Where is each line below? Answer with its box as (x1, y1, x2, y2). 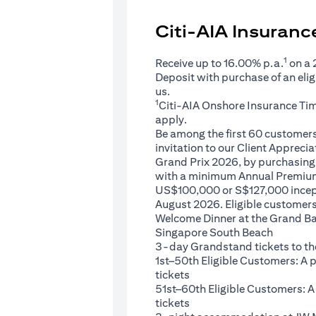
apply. (155, 113, 187, 127)
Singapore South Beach (155, 226, 273, 240)
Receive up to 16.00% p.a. (155, 56, 284, 71)
